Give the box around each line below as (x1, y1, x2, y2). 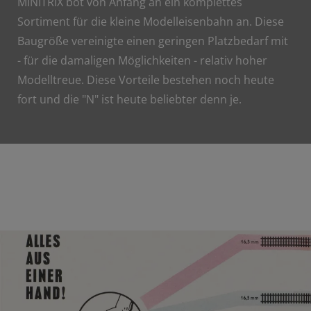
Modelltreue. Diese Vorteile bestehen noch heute (17, 72, 274, 87)
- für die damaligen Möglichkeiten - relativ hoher (17, 52, 267, 68)
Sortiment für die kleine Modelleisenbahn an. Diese (17, 13, 284, 29)
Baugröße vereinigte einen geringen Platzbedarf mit (17, 33, 288, 49)
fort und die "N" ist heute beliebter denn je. (17, 91, 242, 107)
